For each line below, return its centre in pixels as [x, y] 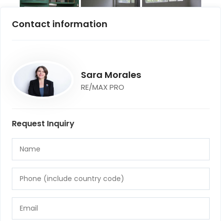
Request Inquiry [43, 123]
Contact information [59, 24]
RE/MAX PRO [102, 87]
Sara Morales [111, 74]
